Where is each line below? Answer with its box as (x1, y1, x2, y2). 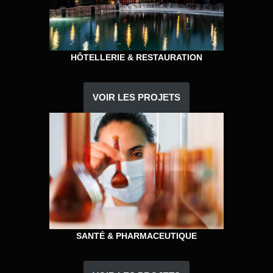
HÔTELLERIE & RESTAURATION (71, 52, 202, 62)
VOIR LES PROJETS (93, 91, 180, 102)
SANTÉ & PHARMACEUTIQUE (76, 230, 197, 241)
